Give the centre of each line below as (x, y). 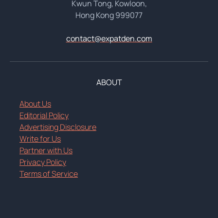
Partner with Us (46, 150)
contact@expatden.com (109, 38)
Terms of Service (49, 173)
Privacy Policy (43, 162)
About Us (35, 103)
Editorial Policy (44, 115)
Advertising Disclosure (58, 127)
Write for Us (40, 138)
